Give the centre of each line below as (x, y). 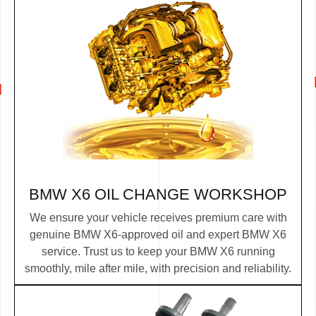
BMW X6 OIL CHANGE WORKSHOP (158, 194)
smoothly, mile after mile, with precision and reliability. (158, 269)
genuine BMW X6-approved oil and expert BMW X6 (158, 235)
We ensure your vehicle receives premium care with (158, 218)
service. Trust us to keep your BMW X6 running (158, 252)
